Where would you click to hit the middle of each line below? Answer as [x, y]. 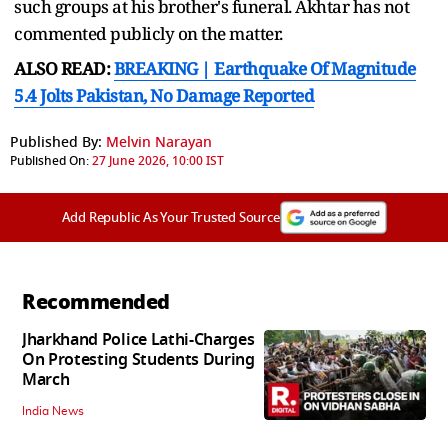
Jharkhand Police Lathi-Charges [138, 339]
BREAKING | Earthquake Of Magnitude [264, 68]
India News [53, 410]
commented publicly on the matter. [148, 33]
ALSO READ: [64, 68]
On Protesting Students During [138, 359]
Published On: [49, 160]
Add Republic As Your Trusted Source [170, 217]
